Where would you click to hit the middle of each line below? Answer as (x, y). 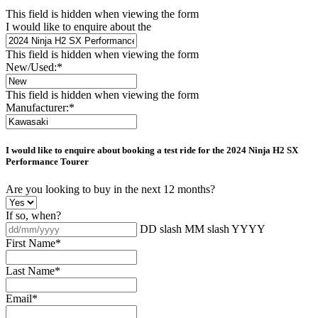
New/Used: (31, 67)
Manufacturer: (37, 107)
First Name (31, 243)
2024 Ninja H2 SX (262, 150)
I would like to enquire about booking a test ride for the (116, 150)
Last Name (30, 271)
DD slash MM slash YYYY (203, 229)
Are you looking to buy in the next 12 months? (110, 190)
